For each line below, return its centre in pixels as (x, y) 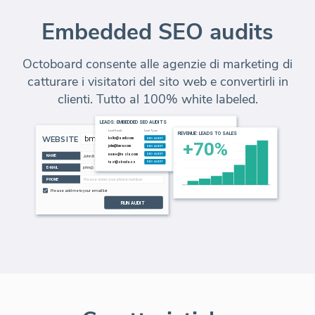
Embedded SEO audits (157, 32)
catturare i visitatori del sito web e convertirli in (157, 81)
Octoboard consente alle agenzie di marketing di (157, 64)
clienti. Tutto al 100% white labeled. (157, 99)
